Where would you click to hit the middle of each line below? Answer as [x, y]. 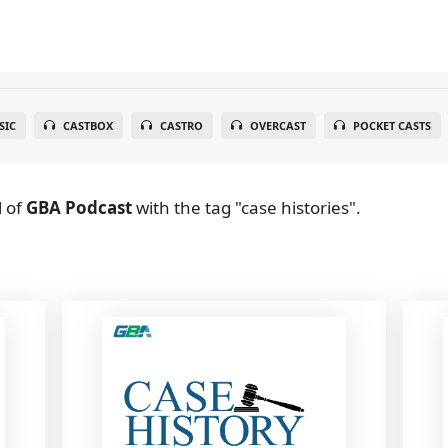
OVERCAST [277, 125]
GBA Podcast [79, 207]
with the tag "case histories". [246, 207]
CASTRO [181, 125]
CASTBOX [87, 125]
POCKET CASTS [391, 125]
